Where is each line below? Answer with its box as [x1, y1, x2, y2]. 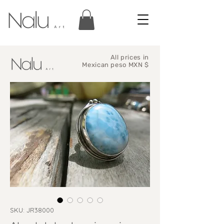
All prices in [110, 53, 149, 61]
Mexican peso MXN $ [82, 60, 149, 68]
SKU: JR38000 [10, 205, 54, 214]
